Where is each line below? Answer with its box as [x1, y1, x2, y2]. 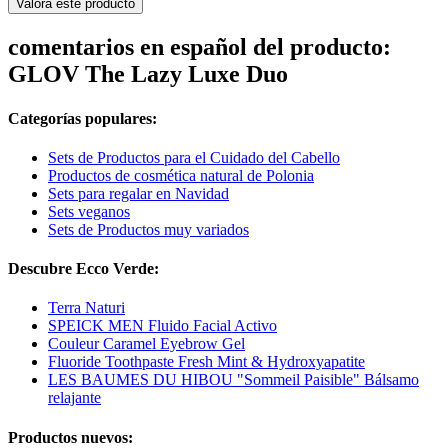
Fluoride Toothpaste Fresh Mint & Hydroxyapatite [48, 353, 365, 371]
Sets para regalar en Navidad [48, 184, 229, 202]
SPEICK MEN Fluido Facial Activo [48, 317, 277, 335]
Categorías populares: [8, 109, 157, 127]
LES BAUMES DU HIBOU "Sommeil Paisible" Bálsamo [48, 371, 419, 389]
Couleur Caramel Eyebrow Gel [48, 335, 245, 353]
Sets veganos [48, 202, 130, 220]
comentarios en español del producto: [8, 34, 391, 61]
